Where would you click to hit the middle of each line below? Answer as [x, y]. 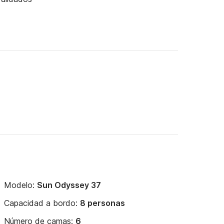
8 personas [102, 203]
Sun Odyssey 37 [69, 185]
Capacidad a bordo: [42, 203]
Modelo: [20, 185]
